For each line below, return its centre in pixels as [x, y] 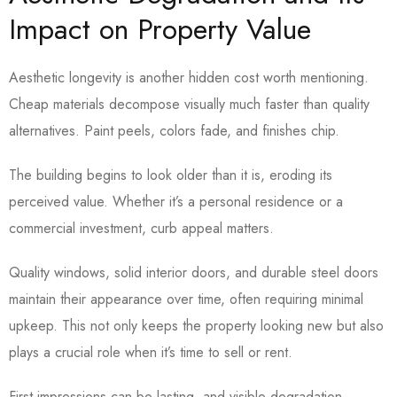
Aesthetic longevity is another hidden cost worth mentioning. [189, 78]
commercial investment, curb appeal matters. [141, 229]
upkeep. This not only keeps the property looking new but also [196, 326]
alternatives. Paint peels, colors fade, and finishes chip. [176, 131]
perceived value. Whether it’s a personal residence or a [176, 202]
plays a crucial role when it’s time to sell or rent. [153, 353]
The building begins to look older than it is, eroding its [171, 175]
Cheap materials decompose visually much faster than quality [189, 105]
